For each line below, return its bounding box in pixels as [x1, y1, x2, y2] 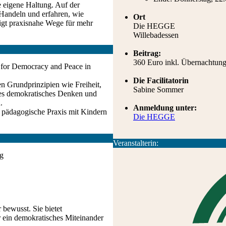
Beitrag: [133, 49, 161, 58]
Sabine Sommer [133, 85, 184, 94]
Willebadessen [133, 31, 179, 39]
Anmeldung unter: [133, 103, 197, 112]
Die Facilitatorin [133, 76, 189, 85]
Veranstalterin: [113, 139, 158, 147]
